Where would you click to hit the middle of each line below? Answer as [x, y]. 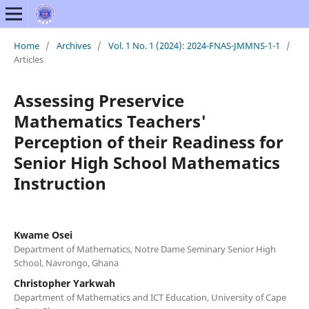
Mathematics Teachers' [110, 121]
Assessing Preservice [99, 100]
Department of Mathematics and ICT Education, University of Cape [150, 297]
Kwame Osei [43, 235]
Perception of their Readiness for [148, 141]
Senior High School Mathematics [147, 162]
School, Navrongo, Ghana [66, 262]
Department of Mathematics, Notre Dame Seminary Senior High [144, 249]
